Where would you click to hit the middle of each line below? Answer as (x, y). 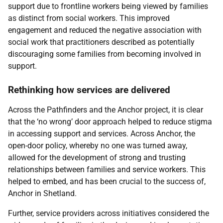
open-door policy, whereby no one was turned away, (98, 146)
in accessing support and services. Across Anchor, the (102, 134)
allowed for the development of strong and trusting (97, 158)
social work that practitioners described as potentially (101, 42)
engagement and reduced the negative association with (105, 30)
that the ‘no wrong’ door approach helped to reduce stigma (110, 122)
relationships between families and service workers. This (107, 169)
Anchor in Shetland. (42, 193)
